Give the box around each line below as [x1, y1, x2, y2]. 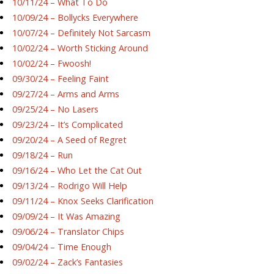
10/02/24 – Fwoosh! [12, 57, 92, 70]
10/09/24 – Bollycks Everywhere [12, 12, 139, 24]
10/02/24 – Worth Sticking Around [12, 42, 149, 54]
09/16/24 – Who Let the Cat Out [12, 165, 143, 177]
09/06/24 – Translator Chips [12, 226, 125, 238]
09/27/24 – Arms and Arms [12, 88, 120, 100]
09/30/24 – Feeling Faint [12, 73, 109, 85]
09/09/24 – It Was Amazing [12, 210, 121, 223]
